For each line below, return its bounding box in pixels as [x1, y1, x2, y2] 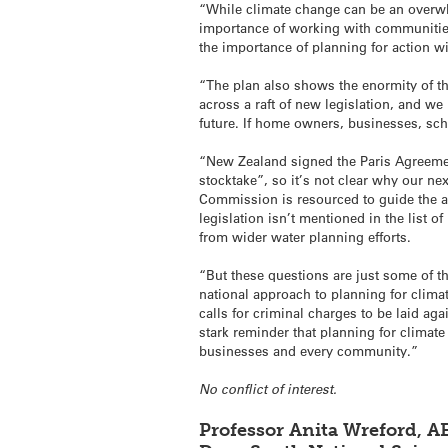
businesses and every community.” [199, 342, 419, 360]
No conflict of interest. [199, 380, 338, 399]
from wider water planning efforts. [199, 228, 412, 246]
